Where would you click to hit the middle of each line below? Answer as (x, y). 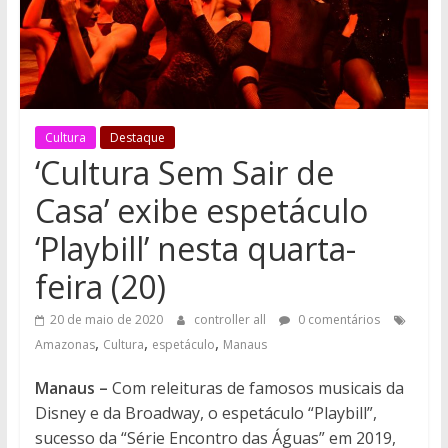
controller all (231, 320)
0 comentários (337, 320)
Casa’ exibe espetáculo (201, 211)
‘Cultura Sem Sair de (184, 173)
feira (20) (100, 287)
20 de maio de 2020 (106, 320)
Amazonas (64, 345)
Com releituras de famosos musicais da (257, 388)
